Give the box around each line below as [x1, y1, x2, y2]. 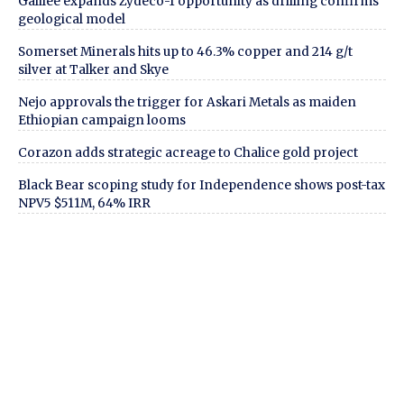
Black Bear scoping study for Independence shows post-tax [18, 177, 385, 193]
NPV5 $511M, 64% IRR [18, 195, 151, 211]
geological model [18, 11, 125, 27]
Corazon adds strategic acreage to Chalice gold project [18, 144, 358, 161]
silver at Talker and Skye [18, 61, 169, 78]
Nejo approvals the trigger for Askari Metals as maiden [18, 94, 356, 110]
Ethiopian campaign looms [18, 112, 186, 128]
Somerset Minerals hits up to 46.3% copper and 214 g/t [18, 43, 353, 60]
